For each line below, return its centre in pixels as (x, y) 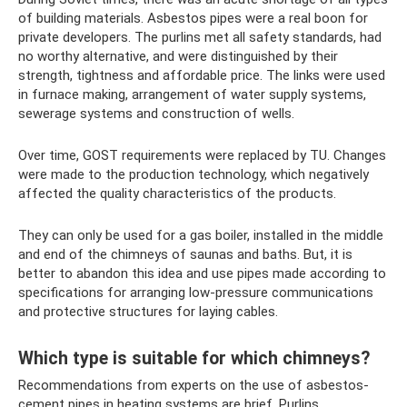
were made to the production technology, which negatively (194, 175)
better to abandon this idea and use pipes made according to (202, 274)
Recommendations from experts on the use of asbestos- (194, 386)
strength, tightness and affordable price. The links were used (202, 76)
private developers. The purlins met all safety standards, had (200, 38)
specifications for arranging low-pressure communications (196, 293)
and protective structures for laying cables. (148, 312)
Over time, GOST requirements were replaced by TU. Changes (202, 156)
